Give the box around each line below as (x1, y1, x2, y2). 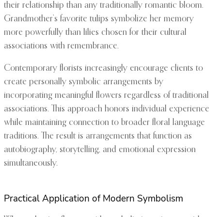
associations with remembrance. (4, 42, 119, 51)
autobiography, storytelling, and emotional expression (4, 145, 196, 155)
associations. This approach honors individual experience (4, 105, 209, 114)
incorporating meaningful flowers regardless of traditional (4, 91, 209, 100)
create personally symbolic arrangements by (4, 77, 163, 87)
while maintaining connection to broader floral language (4, 118, 205, 127)
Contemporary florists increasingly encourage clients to (4, 64, 203, 73)
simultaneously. (4, 159, 58, 168)
